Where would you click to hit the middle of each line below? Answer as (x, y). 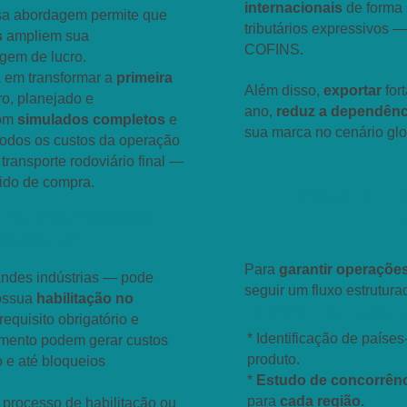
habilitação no (85, 298)
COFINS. (276, 50)
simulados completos (91, 119)
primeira (144, 78)
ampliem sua (46, 36)
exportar (354, 90)
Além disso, (284, 90)
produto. (273, 359)
